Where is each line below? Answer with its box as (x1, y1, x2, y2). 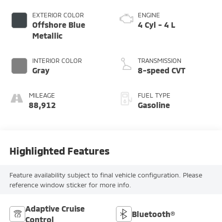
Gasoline (138, 100, 170, 110)
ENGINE (138, 11, 160, 19)
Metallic (32, 31, 62, 41)
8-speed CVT (138, 65, 185, 75)
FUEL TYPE (138, 91, 170, 100)
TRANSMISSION (138, 56, 181, 65)
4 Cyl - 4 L (138, 20, 175, 30)
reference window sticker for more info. (9, 180, 131, 189)
